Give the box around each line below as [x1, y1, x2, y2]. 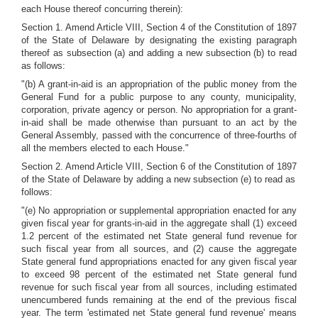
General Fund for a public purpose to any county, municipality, [21, 92, 297, 102]
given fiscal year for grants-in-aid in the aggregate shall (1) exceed [21, 218, 297, 229]
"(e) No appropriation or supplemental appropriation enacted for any [21, 205, 297, 216]
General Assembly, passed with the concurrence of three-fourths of [21, 130, 297, 141]
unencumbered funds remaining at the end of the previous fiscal [21, 295, 297, 305]
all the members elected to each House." [21, 143, 189, 153]
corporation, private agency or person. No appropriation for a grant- [21, 104, 297, 115]
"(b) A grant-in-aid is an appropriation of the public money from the [21, 79, 297, 89]
